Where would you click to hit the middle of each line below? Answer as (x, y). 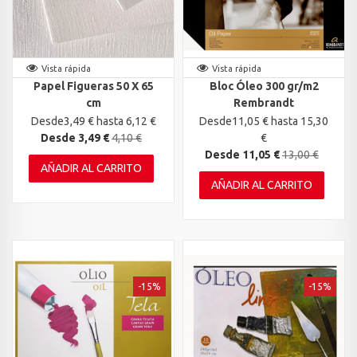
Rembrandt (264, 103)
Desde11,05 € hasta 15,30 (264, 121)
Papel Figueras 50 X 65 (93, 86)
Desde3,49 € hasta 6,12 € (93, 121)
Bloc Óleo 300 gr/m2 (264, 86)
